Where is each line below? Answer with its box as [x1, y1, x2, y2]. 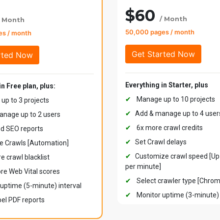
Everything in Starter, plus [125, 81, 208, 89]
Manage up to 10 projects [135, 95, 215, 104]
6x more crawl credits [135, 124, 203, 132]
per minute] [125, 163, 161, 171]
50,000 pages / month [125, 28, 194, 36]
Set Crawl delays [135, 138, 187, 146]
